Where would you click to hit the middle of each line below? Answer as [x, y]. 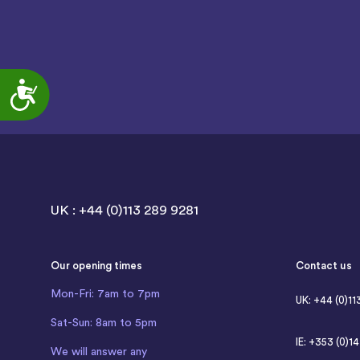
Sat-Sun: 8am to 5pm [104, 323]
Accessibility [67, 84]
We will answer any [99, 352]
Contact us [323, 265]
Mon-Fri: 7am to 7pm [106, 294]
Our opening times [97, 265]
